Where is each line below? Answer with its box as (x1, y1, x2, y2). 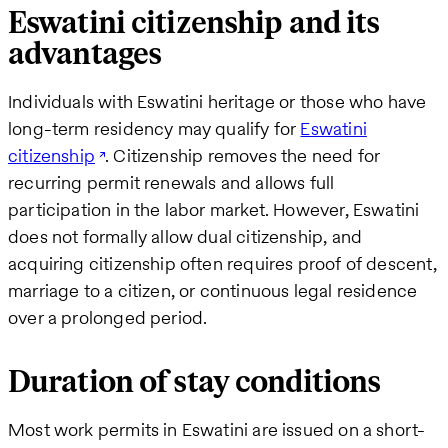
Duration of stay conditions (8, 364, 381, 402)
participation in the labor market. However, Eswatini (8, 196, 420, 222)
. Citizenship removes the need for (104, 142, 381, 168)
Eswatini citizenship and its (8, 4, 380, 42)
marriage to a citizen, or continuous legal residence (8, 277, 418, 303)
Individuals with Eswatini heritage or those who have (8, 88, 427, 114)
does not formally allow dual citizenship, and (8, 223, 363, 249)
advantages (8, 35, 162, 73)
